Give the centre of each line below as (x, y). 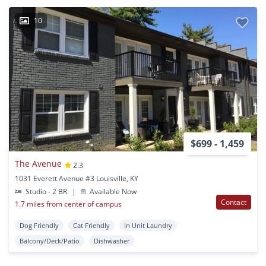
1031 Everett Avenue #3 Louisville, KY (77, 178)
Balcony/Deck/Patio (50, 240)
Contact (234, 202)
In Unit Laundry (148, 225)
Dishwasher (112, 240)
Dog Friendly (39, 225)
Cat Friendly (91, 225)
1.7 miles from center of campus (68, 204)
